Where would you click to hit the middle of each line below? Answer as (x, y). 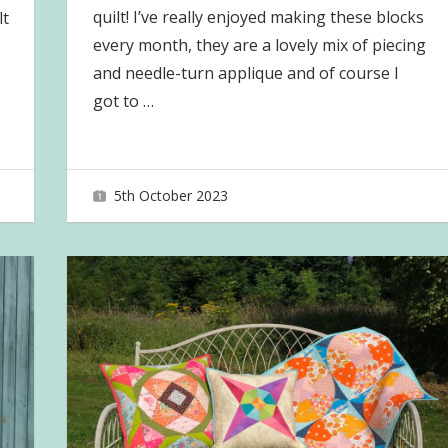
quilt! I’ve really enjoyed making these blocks (258, 16)
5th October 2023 (171, 196)
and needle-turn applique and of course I (245, 72)
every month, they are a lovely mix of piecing (259, 44)
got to (117, 100)
